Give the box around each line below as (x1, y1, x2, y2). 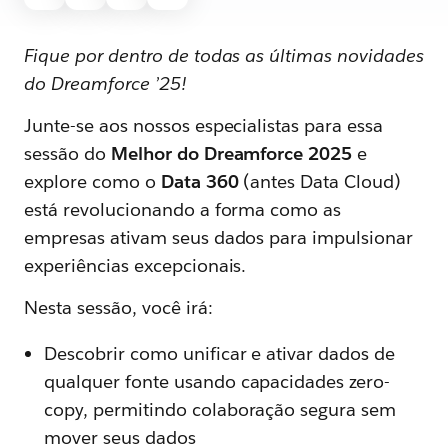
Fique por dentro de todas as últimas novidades (24, 44, 425, 67)
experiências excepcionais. (24, 254, 247, 277)
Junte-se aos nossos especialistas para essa (24, 114, 384, 137)
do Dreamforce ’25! (24, 72, 187, 95)
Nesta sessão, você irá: (24, 296, 213, 319)
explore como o (24, 170, 161, 193)
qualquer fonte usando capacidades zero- (44, 370, 391, 393)
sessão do (24, 142, 111, 165)
